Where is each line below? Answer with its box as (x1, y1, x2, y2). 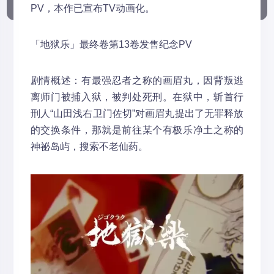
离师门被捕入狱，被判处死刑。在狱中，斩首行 (30, 92, 244, 102)
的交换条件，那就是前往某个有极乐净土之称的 (30, 125, 244, 135)
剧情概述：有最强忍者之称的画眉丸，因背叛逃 (30, 75, 244, 86)
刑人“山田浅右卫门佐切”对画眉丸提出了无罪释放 (30, 108, 244, 119)
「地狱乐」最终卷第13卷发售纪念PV (30, 39, 192, 50)
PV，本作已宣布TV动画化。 (30, 3, 155, 13)
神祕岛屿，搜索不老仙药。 (30, 141, 148, 152)
